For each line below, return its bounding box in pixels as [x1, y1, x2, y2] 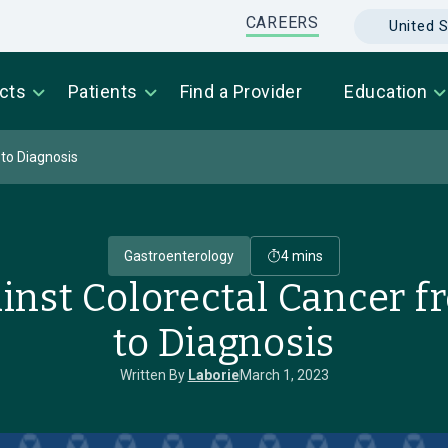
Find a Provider [179, 81, 303, 102]
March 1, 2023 [239, 367, 329, 383]
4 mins [281, 248, 323, 264]
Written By [119, 367, 188, 383]
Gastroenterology [124, 248, 234, 264]
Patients [67, 81, 138, 102]
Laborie [187, 367, 239, 383]
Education [344, 81, 428, 102]
